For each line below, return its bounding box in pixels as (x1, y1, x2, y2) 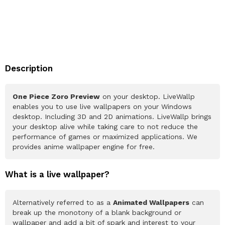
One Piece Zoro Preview (13, 92, 100, 100)
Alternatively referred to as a (13, 198, 113, 206)
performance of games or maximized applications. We (13, 132, 197, 141)
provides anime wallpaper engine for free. (13, 142, 155, 151)
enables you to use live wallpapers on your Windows (13, 102, 192, 110)
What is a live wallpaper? (5, 169, 109, 179)
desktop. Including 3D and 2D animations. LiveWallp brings (13, 112, 211, 121)
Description (5, 63, 53, 73)
